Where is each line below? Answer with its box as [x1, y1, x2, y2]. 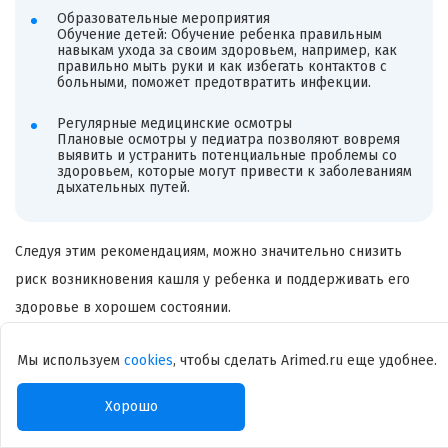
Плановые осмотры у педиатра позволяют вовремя [56, 131, 400, 149]
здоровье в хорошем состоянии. [15, 298, 231, 316]
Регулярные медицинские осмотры [56, 115, 292, 133]
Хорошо [104, 398, 158, 415]
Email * [15, 378, 51, 393]
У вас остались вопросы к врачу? [15, 342, 235, 360]
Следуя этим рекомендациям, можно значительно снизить [15, 242, 402, 260]
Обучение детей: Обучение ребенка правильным [56, 25, 382, 43]
